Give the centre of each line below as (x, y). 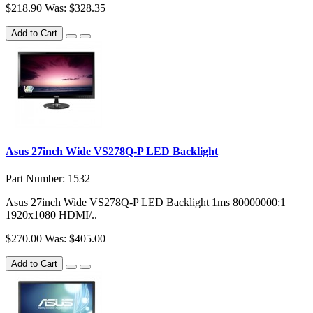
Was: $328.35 (75, 8)
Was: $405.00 (75, 239)
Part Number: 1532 (48, 179)
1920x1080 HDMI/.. (51, 215)
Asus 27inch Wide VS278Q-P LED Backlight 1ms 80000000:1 (146, 203)
